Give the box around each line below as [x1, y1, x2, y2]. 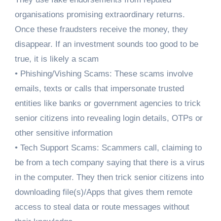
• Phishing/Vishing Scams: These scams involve [14, 69, 193, 79]
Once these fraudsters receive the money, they [14, 25, 188, 35]
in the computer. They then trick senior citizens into [14, 173, 204, 183]
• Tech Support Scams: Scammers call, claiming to [14, 143, 202, 153]
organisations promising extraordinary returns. [14, 10, 185, 20]
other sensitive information [14, 128, 112, 138]
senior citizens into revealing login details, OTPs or [14, 113, 203, 123]
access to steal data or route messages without [14, 202, 189, 212]
